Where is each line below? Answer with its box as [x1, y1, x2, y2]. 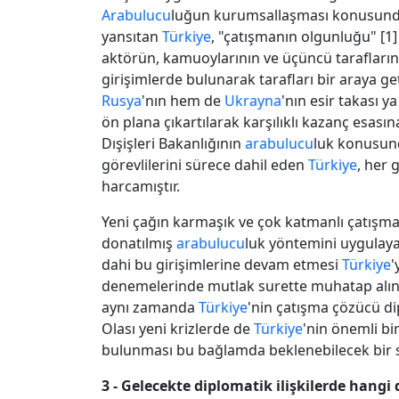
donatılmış [102, 232, 176, 253]
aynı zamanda [102, 297, 199, 317]
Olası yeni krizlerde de [102, 318, 254, 338]
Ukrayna [224, 90, 281, 110]
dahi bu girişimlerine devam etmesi [102, 254, 342, 274]
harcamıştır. [102, 175, 180, 196]
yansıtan [102, 26, 162, 46]
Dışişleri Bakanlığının [102, 133, 245, 153]
